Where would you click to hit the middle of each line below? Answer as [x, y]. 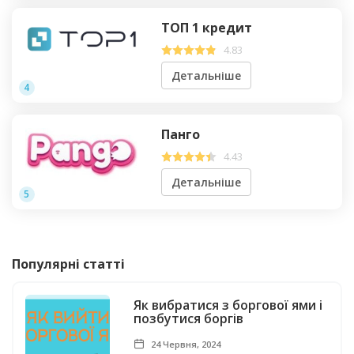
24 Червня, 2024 [185, 344]
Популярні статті [68, 264]
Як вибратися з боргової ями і [228, 305]
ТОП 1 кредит [207, 27]
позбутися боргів [189, 318]
